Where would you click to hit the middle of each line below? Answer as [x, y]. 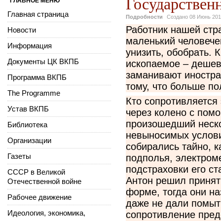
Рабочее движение [39, 197]
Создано [178, 17]
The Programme [34, 93]
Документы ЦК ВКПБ [43, 61]
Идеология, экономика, [46, 213]
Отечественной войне [44, 181]
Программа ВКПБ [37, 77]
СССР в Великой [36, 172]
